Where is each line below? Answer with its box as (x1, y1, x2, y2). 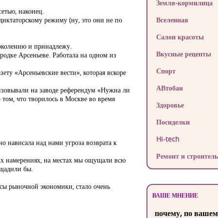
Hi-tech (156, 134, 180, 144)
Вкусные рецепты (156, 49, 211, 58)
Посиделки (156, 117, 190, 127)
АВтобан (156, 83, 183, 92)
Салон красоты (156, 32, 204, 41)
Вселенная (156, 15, 188, 24)
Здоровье (156, 100, 184, 109)
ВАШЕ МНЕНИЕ (152, 191, 198, 200)
